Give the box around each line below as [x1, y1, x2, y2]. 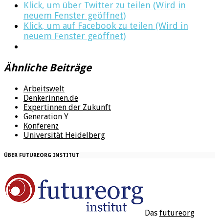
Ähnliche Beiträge [4, 62, 91, 74]
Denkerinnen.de [23, 93, 78, 103]
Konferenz [23, 121, 59, 131]
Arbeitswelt [23, 84, 65, 94]
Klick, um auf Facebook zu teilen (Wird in [23, 21, 188, 31]
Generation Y [23, 112, 68, 122]
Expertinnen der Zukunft [23, 103, 111, 112]
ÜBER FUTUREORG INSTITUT [4, 152, 79, 159]
